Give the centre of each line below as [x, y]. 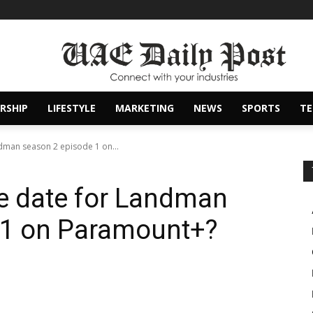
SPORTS [261, 108]
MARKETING [145, 108]
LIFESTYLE [72, 108]
